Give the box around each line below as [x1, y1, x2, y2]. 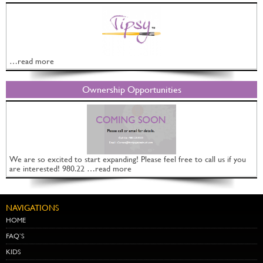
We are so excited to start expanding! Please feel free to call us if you [9, 154, 246, 164]
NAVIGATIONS [6, 203, 59, 213]
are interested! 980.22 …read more [9, 163, 131, 173]
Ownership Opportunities [82, 83, 181, 95]
